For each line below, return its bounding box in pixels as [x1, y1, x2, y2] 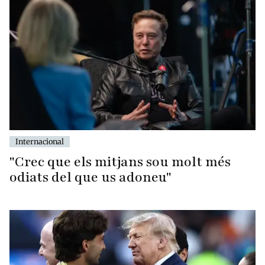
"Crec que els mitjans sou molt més [9, 153, 231, 172]
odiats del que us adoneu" [9, 168, 172, 187]
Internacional [15, 137, 64, 147]
